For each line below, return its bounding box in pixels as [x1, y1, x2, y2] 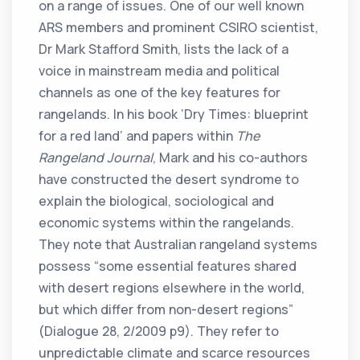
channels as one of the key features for [39, 84, 281, 102]
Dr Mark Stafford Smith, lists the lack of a [39, 40, 289, 59]
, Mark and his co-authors [153, 149, 309, 167]
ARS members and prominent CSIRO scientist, [39, 18, 319, 37]
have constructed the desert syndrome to [39, 170, 300, 189]
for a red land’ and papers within [39, 127, 237, 145]
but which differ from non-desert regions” [39, 301, 294, 319]
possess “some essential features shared [39, 257, 297, 276]
